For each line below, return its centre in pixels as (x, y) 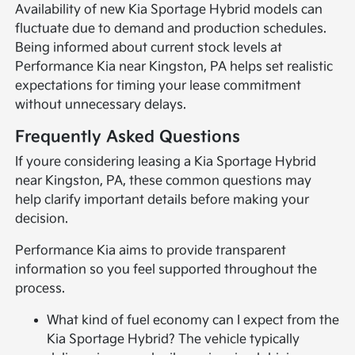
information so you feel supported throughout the (166, 270)
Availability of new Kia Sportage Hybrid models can (169, 10)
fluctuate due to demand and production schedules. (171, 29)
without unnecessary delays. (101, 105)
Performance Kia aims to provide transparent (151, 251)
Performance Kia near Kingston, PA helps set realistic (174, 67)
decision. (42, 219)
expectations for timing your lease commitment (158, 86)
